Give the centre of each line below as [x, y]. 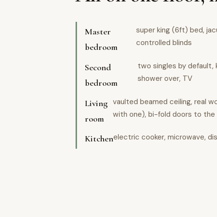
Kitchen [99, 139]
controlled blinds [164, 43]
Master [98, 32]
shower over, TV [165, 78]
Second [98, 67]
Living [96, 103]
